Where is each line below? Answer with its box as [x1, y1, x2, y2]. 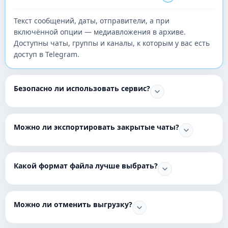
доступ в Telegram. [14, 49, 79, 59]
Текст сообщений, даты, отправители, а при [14, 16, 169, 25]
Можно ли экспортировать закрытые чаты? [14, 122, 179, 132]
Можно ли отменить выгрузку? [14, 199, 132, 209]
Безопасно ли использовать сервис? [14, 83, 150, 93]
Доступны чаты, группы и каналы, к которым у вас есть [14, 38, 210, 48]
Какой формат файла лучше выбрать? [14, 161, 158, 170]
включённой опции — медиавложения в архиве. [14, 27, 186, 37]
